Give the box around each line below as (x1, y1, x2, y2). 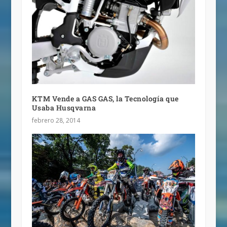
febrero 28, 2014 (31, 116, 80, 125)
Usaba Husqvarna (31, 103, 96, 113)
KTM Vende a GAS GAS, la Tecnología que (31, 94, 179, 104)
